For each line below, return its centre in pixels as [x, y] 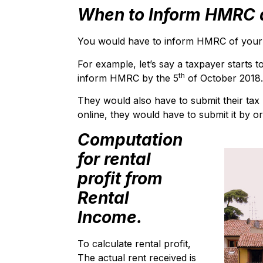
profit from [120, 178]
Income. [110, 217]
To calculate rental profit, [134, 243]
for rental [114, 159]
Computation [130, 139]
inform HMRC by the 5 [128, 78]
